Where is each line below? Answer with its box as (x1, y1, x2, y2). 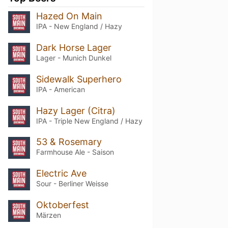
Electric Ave (36, 168, 87, 179)
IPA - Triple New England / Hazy (36, 116, 142, 125)
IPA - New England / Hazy (36, 21, 122, 31)
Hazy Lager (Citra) (36, 105, 116, 116)
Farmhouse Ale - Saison (36, 148, 114, 157)
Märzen (36, 211, 61, 220)
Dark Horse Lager (36, 42, 111, 53)
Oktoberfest (36, 199, 89, 211)
